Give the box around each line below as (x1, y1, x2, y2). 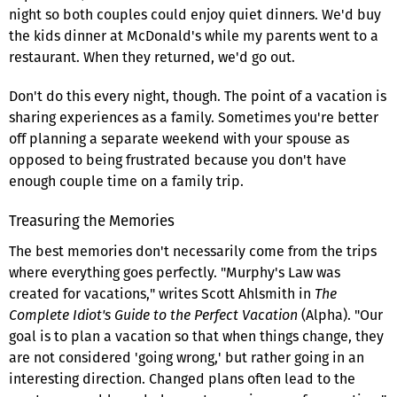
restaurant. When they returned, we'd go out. (9, 46, 295, 67)
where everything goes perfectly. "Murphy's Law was (9, 261, 340, 283)
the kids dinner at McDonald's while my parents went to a (9, 25, 378, 46)
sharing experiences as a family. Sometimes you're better (9, 106, 378, 128)
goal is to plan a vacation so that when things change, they (9, 325, 384, 346)
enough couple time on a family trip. (9, 170, 244, 191)
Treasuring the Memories (9, 209, 175, 231)
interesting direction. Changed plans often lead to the (9, 368, 355, 389)
